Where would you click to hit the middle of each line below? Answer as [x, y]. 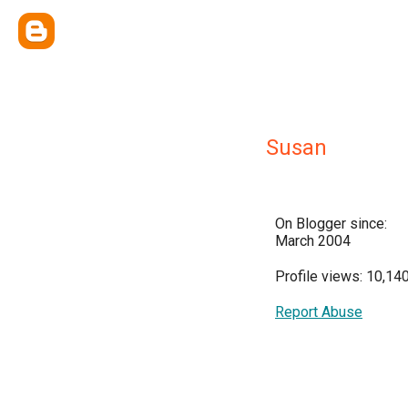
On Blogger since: [331, 224]
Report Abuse [319, 312]
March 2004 [313, 241]
